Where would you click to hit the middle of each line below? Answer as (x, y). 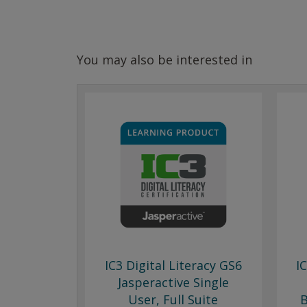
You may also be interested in (164, 60)
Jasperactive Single (173, 282)
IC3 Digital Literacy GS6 (173, 265)
